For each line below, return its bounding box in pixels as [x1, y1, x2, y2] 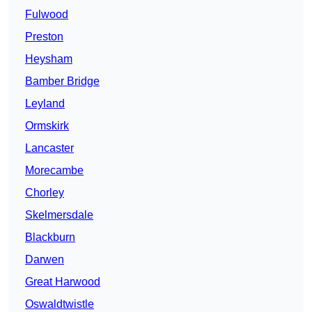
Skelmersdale [25, 209, 93, 221]
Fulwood [25, 8, 68, 21]
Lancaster [25, 142, 74, 155]
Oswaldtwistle [25, 298, 94, 311]
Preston [25, 31, 63, 43]
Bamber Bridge [25, 75, 100, 88]
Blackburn [25, 231, 75, 244]
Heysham [25, 53, 72, 65]
